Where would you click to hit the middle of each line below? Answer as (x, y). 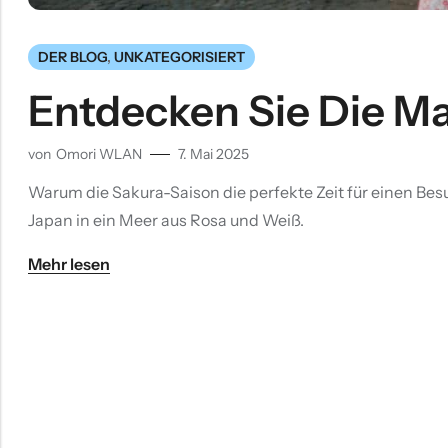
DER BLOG (72, 56)
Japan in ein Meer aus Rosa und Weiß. (166, 220)
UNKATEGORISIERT (179, 56)
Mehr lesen (69, 264)
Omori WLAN (99, 154)
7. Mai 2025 (213, 154)
